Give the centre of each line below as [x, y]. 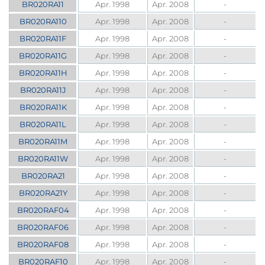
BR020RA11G [43, 56]
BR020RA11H [43, 73]
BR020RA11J [43, 90]
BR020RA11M [43, 142]
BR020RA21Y [43, 193]
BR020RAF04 [43, 210]
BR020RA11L [43, 125]
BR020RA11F [43, 39]
